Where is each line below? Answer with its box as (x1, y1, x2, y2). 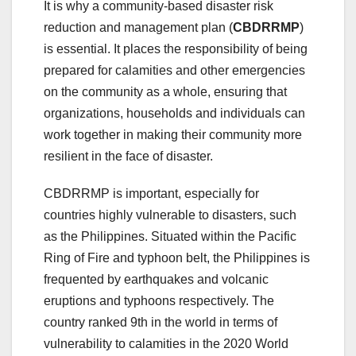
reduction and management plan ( (44, 20, 233, 34)
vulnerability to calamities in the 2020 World (44, 336, 288, 350)
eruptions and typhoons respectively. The (44, 293, 274, 308)
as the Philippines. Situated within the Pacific (44, 229, 296, 243)
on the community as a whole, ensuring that (44, 84, 287, 99)
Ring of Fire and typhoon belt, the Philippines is (44, 250, 310, 265)
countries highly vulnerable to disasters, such (44, 207, 296, 222)
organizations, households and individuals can (44, 106, 305, 120)
